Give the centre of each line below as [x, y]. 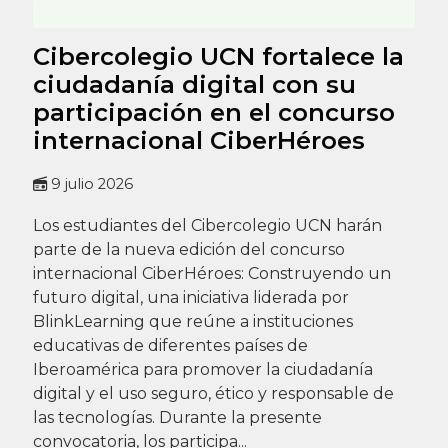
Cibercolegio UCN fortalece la [218, 56]
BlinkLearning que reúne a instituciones [192, 321]
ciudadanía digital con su [194, 84]
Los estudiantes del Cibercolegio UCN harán [207, 225]
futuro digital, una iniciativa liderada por [190, 297]
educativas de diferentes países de [170, 345]
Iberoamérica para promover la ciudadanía [202, 369]
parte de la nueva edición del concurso [188, 249]
